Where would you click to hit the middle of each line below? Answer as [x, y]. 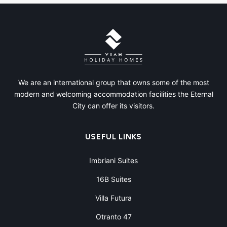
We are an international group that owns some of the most [113, 83]
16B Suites [113, 179]
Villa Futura [113, 198]
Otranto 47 [113, 217]
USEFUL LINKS [113, 137]
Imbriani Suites [113, 161]
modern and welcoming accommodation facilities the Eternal [113, 94]
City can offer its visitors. [113, 106]
